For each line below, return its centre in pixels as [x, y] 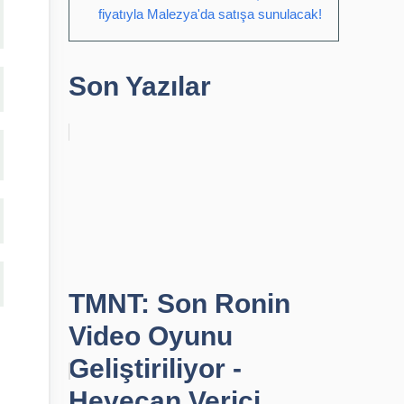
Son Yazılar [140, 86]
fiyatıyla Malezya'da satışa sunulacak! [210, 14]
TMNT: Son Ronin [179, 303]
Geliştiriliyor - [155, 368]
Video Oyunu [151, 336]
